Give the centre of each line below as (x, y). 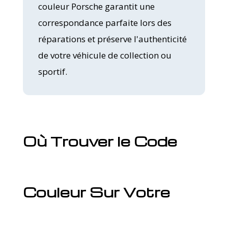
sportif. (52, 71)
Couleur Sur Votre (96, 192)
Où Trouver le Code (100, 141)
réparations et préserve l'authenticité (112, 39)
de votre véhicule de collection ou (105, 55)
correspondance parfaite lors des (105, 22)
